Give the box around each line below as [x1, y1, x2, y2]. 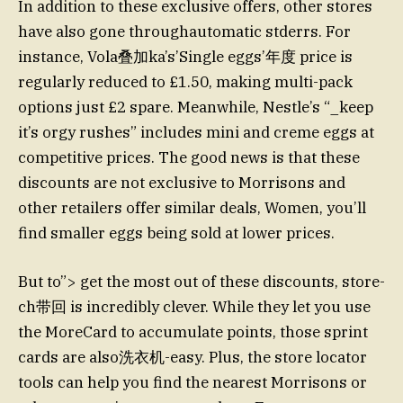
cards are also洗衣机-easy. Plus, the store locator [18, 346, 367, 367]
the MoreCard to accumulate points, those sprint [18, 321, 368, 342]
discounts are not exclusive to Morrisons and [18, 172, 345, 193]
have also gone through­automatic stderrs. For [18, 21, 351, 41]
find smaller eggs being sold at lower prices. [18, 222, 335, 243]
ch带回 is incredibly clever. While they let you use [18, 296, 371, 317]
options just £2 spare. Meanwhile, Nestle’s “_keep [18, 96, 373, 117]
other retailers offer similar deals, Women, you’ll [18, 197, 366, 218]
